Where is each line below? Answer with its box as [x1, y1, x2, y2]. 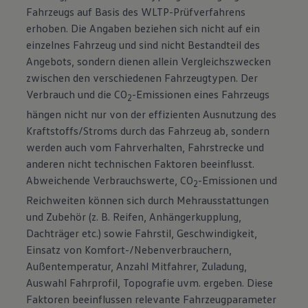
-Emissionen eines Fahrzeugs [132, 87, 270, 101]
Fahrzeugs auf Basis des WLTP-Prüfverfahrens [26, 4, 246, 19]
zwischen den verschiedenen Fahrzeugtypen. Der [26, 70, 258, 85]
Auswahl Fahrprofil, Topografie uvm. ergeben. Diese [26, 276, 274, 290]
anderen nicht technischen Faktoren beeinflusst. [26, 157, 255, 171]
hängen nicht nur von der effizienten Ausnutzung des [26, 107, 277, 122]
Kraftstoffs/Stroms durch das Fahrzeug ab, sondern [26, 124, 270, 138]
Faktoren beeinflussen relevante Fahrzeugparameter [26, 292, 277, 307]
